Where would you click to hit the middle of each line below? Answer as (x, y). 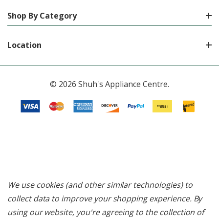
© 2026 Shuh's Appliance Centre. (109, 84)
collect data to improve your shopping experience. (100, 198)
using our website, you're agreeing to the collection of (106, 212)
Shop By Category (42, 15)
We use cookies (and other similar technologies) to (100, 185)
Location (24, 45)
